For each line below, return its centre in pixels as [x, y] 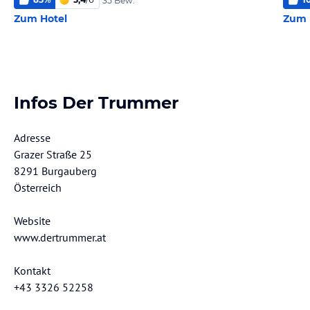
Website [32, 221]
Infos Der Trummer [96, 103]
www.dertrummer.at [60, 237]
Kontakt [32, 271]
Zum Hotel [40, 19]
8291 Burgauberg [55, 171]
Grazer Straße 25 [53, 154]
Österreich [38, 188]
